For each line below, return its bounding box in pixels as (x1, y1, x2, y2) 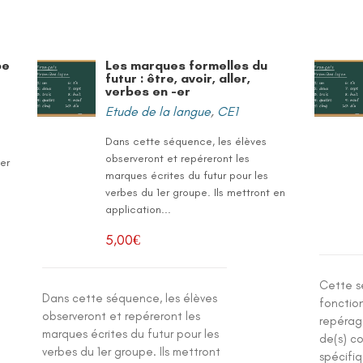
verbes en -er (105, 83, 191, 99)
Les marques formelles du (105, 58, 268, 73)
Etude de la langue (105, 104, 211, 119)
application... (105, 203, 172, 216)
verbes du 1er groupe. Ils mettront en (105, 186, 286, 199)
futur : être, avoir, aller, (105, 70, 251, 86)
